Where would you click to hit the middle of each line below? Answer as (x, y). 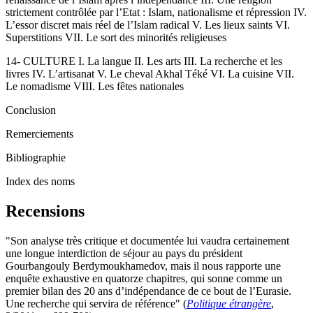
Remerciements (39, 133)
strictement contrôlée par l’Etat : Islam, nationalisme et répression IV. (156, 12)
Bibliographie (36, 157)
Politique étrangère (229, 303)
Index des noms (40, 181)
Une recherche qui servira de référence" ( (96, 303)
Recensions (45, 211)
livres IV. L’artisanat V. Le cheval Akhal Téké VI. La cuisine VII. (150, 73)
